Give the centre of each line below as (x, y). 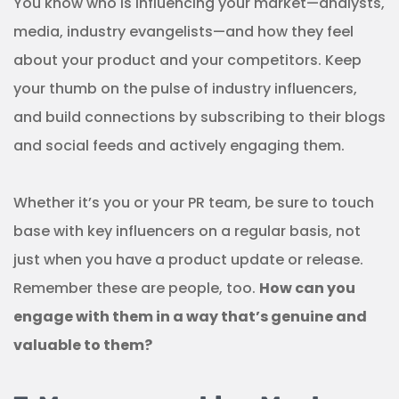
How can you (307, 289)
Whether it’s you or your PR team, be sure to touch (194, 203)
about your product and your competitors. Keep (187, 61)
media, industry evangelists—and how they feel (183, 32)
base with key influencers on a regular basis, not (187, 232)
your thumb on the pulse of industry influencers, (185, 89)
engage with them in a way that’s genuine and (190, 317)
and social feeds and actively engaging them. (179, 146)
